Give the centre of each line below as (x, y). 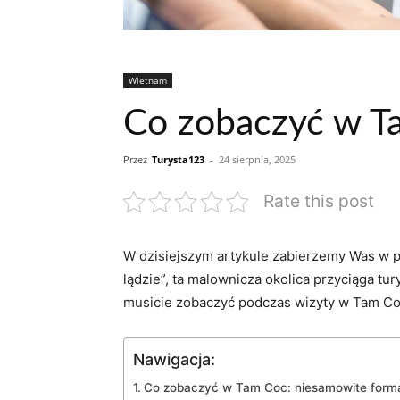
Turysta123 (178, 159)
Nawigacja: (174, 359)
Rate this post (319, 201)
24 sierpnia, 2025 (257, 159)
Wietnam (148, 80)
